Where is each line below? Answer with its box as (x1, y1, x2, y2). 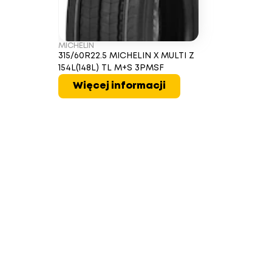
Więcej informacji (73, 81, 166, 90)
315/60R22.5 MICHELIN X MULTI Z (58, 52, 194, 59)
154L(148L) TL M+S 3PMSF (58, 64, 164, 72)
